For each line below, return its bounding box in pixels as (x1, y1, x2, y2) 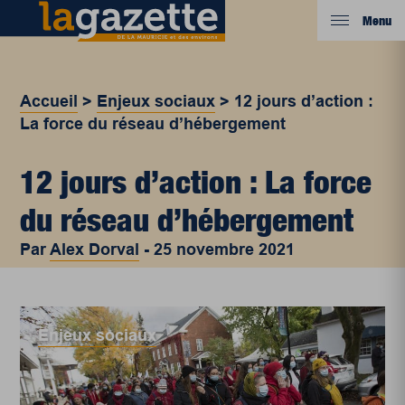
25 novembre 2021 (154, 240, 296, 259)
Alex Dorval (50, 240, 140, 259)
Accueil (20, 92, 79, 110)
